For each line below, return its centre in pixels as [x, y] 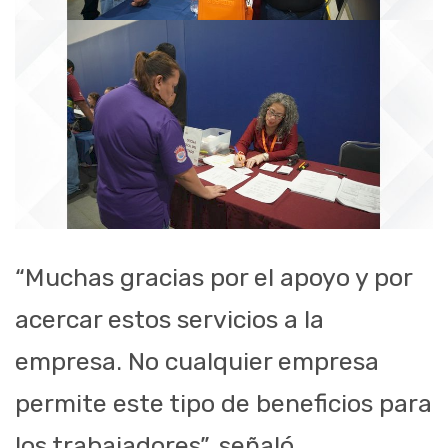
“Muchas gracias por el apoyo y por [213, 278]
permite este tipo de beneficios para [223, 404]
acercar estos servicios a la [169, 320]
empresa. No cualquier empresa [197, 362]
